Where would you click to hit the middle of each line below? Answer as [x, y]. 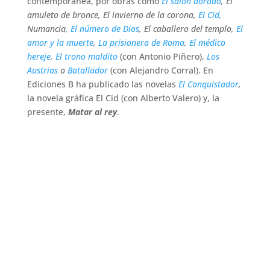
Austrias [42, 70]
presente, [47, 112]
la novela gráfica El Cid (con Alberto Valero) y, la [123, 98]
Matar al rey [92, 112]
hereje [39, 56]
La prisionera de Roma [141, 42]
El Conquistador [208, 84]
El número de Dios [103, 29]
